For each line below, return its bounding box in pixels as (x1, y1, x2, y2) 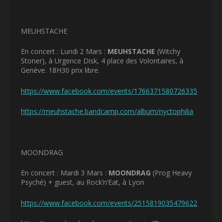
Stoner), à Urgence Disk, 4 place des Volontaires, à (21, 56, 184, 66)
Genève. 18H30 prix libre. (21, 65, 100, 75)
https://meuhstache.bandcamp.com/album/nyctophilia (21, 107, 194, 116)
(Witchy (155, 47, 181, 56)
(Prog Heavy (153, 168, 192, 178)
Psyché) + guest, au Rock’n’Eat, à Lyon (21, 177, 145, 187)
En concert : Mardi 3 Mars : (21, 168, 109, 178)
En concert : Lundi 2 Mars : (21, 47, 108, 56)
